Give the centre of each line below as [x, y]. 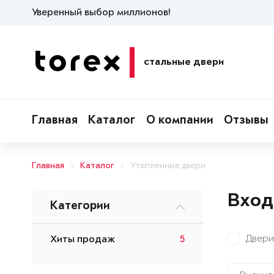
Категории [80, 207]
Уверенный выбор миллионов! [101, 13]
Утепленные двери [168, 166]
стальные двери [184, 62]
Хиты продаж [83, 240]
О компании [180, 121]
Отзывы [246, 121]
